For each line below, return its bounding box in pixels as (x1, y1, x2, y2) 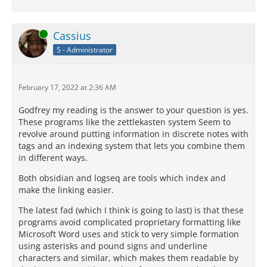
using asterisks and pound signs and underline (18, 240, 207, 252)
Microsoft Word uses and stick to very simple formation (18, 228, 239, 240)
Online (18, 29, 40, 39)
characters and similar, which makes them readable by (18, 252, 238, 263)
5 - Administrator (57, 44, 113, 55)
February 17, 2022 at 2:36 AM (18, 82, 116, 92)
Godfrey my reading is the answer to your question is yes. (18, 104, 249, 116)
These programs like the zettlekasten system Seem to (18, 116, 231, 128)
